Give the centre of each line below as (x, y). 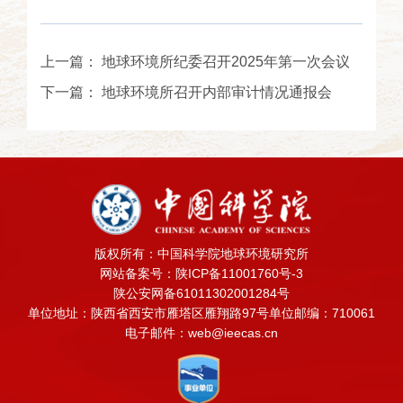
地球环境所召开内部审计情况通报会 (217, 92)
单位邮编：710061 (322, 313)
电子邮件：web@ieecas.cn (201, 332)
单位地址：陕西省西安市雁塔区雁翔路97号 (148, 313)
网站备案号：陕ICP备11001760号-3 (201, 273)
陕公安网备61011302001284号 (201, 293)
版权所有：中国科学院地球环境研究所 (201, 253)
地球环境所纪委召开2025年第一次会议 (226, 61)
